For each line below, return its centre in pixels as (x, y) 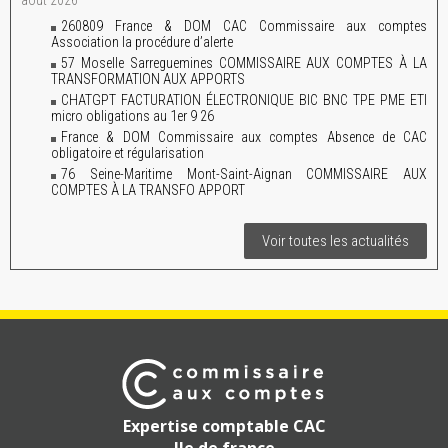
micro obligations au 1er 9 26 (132, 116)
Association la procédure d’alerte (142, 42)
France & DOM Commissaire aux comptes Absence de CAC (244, 137)
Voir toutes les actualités (335, 241)
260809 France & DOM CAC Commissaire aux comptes (244, 26)
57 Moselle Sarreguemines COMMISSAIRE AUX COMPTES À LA (244, 63)
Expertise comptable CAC (224, 426)
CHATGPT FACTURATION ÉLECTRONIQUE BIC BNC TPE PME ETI (244, 100)
